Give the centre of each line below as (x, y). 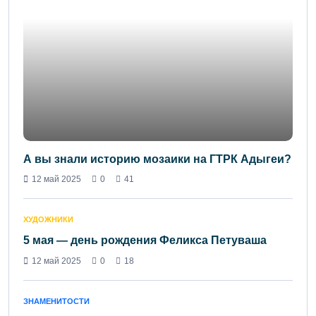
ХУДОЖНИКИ (48, 220)
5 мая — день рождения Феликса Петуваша (145, 241)
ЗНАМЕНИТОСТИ (56, 302)
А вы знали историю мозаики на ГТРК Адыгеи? (157, 159)
